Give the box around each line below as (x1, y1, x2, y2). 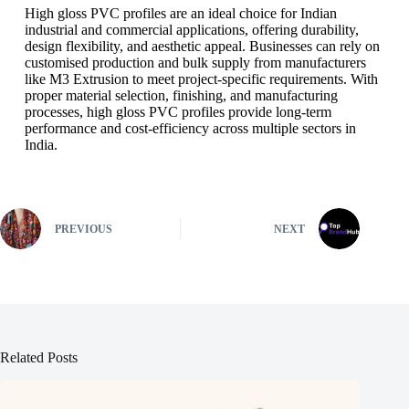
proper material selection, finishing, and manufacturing (24, 87, 338, 103)
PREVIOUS (55, 223, 112, 236)
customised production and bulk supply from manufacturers (24, 54, 366, 70)
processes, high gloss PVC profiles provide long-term (24, 103, 331, 120)
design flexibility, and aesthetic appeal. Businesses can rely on (24, 37, 380, 54)
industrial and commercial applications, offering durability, (24, 21, 359, 37)
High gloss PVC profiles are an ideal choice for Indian (24, 5, 337, 21)
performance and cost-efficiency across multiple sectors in (24, 120, 356, 136)
